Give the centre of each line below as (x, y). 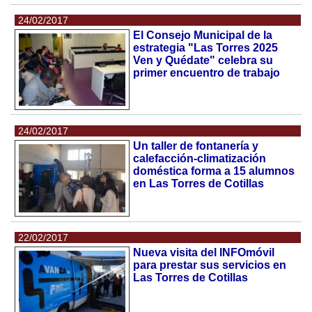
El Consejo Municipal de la (203, 36)
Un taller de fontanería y (196, 146)
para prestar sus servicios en (210, 265)
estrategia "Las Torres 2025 (206, 48)
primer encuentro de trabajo (207, 73)
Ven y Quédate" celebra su (203, 61)
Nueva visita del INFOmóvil (204, 253)
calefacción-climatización (200, 159)
